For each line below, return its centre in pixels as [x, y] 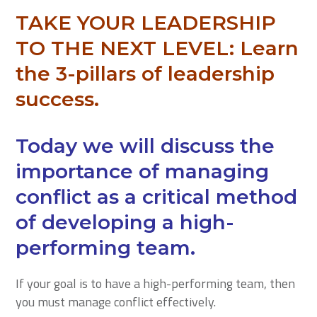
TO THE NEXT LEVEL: [128, 48]
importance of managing [143, 171]
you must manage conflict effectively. [116, 302]
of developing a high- [125, 222]
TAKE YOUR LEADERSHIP [146, 23]
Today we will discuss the [145, 146]
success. [58, 99]
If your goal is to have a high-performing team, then [156, 283]
